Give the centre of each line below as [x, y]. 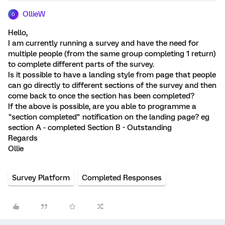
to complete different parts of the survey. [81, 64]
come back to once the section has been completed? [101, 96]
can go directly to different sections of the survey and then [112, 85]
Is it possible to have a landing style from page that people [112, 75]
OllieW [34, 14]
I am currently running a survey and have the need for [103, 43]
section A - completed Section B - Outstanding [90, 128]
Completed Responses [122, 178]
